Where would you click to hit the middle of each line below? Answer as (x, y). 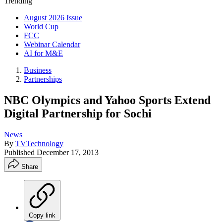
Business (38, 70)
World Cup (41, 27)
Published (20, 152)
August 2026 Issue (53, 18)
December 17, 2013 (68, 152)
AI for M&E (43, 53)
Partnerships (43, 79)
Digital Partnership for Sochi (78, 113)
